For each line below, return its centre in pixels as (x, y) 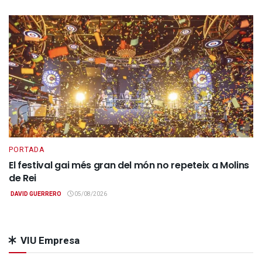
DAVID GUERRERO (36, 194)
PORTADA (27, 150)
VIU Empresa (50, 241)
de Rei (23, 178)
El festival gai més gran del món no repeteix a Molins (129, 166)
